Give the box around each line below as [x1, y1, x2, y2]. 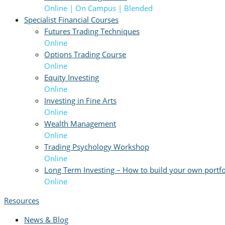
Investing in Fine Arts [44, 95, 117, 105]
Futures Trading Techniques [44, 26, 140, 36]
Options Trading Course [44, 49, 126, 59]
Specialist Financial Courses [24, 14, 119, 25]
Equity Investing [44, 72, 99, 82]
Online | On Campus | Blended [44, 3, 153, 13]
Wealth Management [44, 118, 116, 129]
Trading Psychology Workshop [44, 141, 149, 152]
